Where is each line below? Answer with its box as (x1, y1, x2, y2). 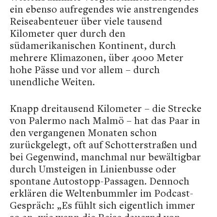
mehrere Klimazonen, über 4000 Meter (10, 51, 184, 64)
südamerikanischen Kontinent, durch (10, 39, 176, 52)
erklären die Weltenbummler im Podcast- (10, 186, 193, 200)
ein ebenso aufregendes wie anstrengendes (10, 2, 199, 15)
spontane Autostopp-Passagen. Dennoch (10, 174, 189, 187)
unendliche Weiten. (10, 75, 97, 88)
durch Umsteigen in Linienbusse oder (10, 162, 176, 175)
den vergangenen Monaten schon (10, 126, 157, 139)
